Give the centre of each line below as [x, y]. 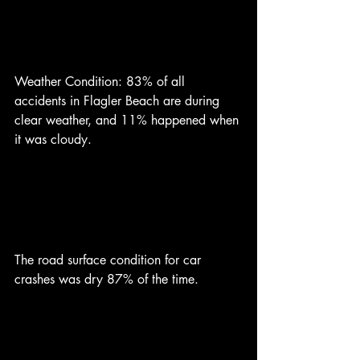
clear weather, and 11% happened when [129, 120]
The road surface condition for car [110, 260]
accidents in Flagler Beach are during [119, 100]
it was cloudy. [55, 139]
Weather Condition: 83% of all [102, 81]
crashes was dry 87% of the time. [106, 279]
